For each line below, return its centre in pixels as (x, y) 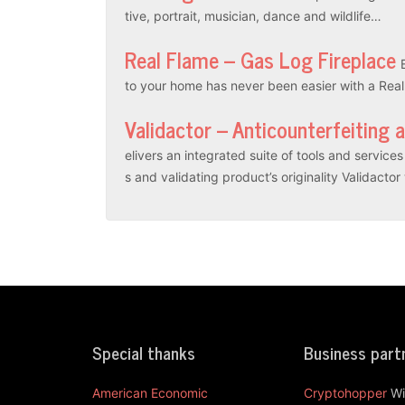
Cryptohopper (345, 392)
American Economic (150, 392)
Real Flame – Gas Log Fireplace (260, 59)
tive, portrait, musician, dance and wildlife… (253, 15)
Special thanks (144, 352)
